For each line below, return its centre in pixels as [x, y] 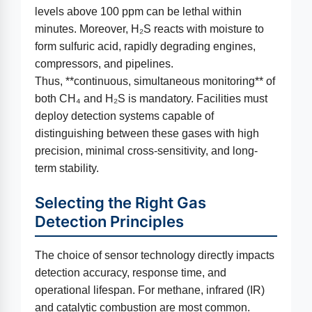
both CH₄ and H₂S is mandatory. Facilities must [151, 99]
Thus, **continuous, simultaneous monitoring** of [155, 81]
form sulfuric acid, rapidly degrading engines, [145, 46]
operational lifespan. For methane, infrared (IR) [150, 290]
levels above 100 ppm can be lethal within [138, 11]
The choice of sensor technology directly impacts [155, 255]
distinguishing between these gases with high [147, 133]
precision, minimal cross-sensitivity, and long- [146, 151]
